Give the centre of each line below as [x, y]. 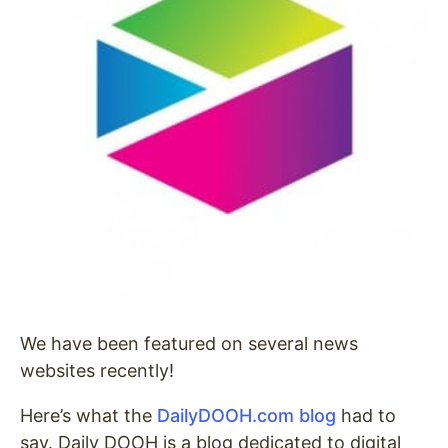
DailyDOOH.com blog [246, 415]
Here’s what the [88, 415]
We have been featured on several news [189, 343]
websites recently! [97, 370]
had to [366, 415]
